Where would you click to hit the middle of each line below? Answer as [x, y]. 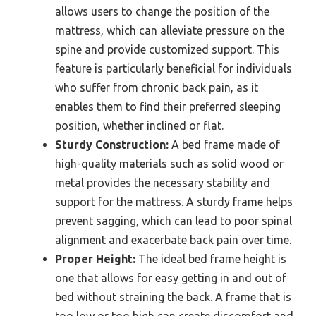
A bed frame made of [224, 145]
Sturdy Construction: [112, 145]
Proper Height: [95, 259]
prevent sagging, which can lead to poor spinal [174, 221]
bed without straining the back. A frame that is [173, 297]
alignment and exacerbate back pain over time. [173, 240]
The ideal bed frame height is [211, 259]
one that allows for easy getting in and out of [171, 278]
